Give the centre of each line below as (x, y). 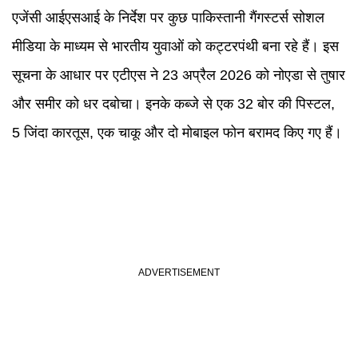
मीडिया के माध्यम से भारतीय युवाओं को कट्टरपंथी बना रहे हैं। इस (175, 46)
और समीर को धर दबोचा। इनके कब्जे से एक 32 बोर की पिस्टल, (173, 104)
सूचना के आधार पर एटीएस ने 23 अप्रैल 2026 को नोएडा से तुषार (179, 75)
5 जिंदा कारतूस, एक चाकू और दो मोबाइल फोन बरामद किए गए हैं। (177, 133)
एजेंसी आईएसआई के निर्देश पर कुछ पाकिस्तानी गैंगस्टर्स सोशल (168, 18)
